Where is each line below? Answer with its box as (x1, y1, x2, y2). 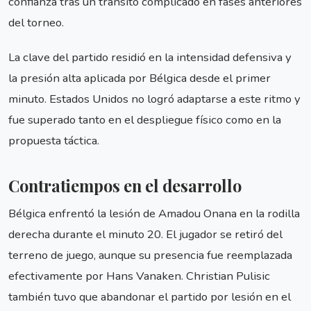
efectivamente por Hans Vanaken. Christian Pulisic (8, 268, 270, 285)
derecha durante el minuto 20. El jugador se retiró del (8, 226, 283, 243)
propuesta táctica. (8, 133, 99, 149)
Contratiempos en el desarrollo (8, 174, 242, 196)
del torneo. (8, 15, 64, 31)
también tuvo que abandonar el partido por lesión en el (8, 289, 291, 305)
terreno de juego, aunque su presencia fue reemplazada (8, 247, 292, 264)
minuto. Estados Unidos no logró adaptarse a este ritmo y (8, 91, 301, 108)
